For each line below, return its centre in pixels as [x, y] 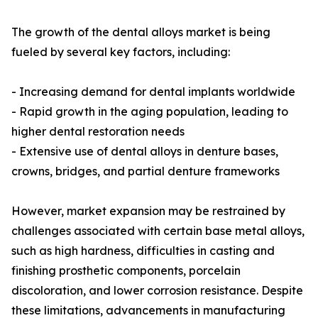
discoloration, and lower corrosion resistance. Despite [157, 291]
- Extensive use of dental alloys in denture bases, [145, 152]
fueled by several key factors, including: [121, 52]
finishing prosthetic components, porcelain [126, 271]
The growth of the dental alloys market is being [141, 32]
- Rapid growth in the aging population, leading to [150, 112]
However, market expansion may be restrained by [148, 211]
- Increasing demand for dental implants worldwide [153, 92]
